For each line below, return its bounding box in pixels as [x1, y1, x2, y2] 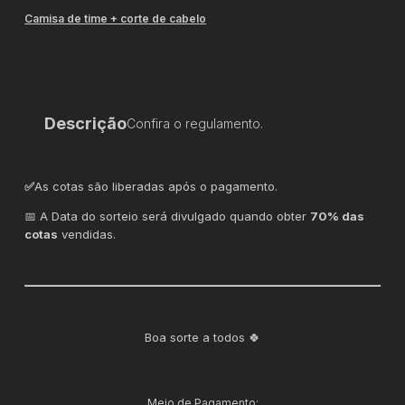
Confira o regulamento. [127, 115, 264, 131]
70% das [310, 208, 365, 223]
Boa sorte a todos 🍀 [145, 329, 260, 344]
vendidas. [58, 226, 117, 241]
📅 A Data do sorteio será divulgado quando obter [24, 208, 311, 223]
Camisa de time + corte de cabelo [24, 11, 207, 25]
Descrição [44, 113, 127, 133]
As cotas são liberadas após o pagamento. [34, 178, 278, 193]
